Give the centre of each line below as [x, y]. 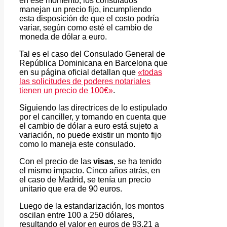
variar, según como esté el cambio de [86, 27]
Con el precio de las [56, 161]
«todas [150, 72]
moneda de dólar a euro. [63, 36]
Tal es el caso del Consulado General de [92, 54]
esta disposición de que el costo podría [89, 18]
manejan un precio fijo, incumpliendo [85, 9]
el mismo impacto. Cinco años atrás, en [90, 170]
